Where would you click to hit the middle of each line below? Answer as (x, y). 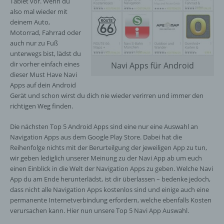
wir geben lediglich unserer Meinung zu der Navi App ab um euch (106, 158)
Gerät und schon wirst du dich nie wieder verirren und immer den (107, 95)
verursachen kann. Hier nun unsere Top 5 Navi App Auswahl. (99, 210)
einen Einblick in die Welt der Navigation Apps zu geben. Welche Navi (111, 168)
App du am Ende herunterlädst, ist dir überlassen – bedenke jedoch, (110, 179)
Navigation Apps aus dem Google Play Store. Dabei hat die (96, 137)
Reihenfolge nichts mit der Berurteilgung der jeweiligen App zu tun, (108, 147)
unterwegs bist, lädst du (45, 53)
